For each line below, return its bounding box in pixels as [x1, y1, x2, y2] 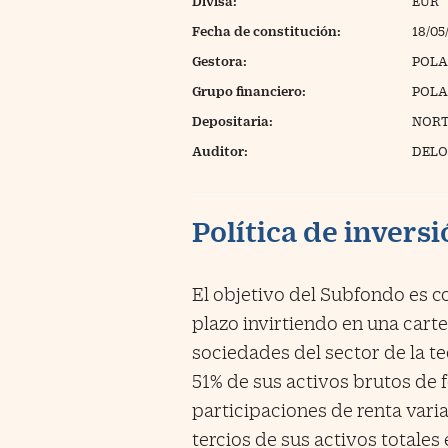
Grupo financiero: [192, 84, 306, 98]
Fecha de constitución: [192, 24, 341, 38]
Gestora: [192, 54, 247, 68]
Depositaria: [192, 114, 273, 128]
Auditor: [192, 144, 248, 158]
